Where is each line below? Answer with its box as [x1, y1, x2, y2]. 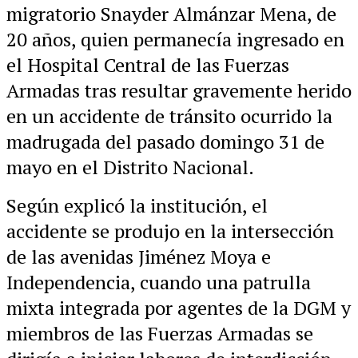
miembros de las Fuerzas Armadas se [6, 320, 313, 347]
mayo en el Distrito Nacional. [6, 154, 254, 181]
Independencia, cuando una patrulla [6, 269, 311, 296]
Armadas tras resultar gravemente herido [6, 78, 352, 104]
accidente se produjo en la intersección [6, 218, 334, 245]
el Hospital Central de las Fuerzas [6, 52, 289, 78]
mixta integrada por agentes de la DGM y [6, 295, 351, 321]
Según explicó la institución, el [6, 193, 268, 219]
